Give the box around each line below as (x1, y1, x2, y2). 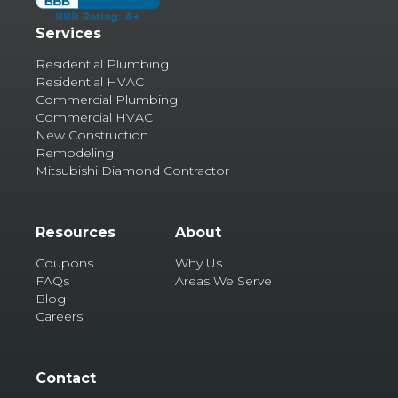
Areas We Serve (175, 272, 272, 289)
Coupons (36, 254, 93, 271)
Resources (36, 223, 115, 241)
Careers (36, 307, 83, 324)
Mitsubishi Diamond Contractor (36, 162, 229, 179)
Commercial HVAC (36, 108, 153, 125)
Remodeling (36, 144, 114, 161)
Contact (36, 369, 96, 386)
